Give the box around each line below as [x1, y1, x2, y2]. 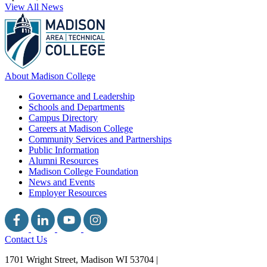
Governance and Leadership [29, 91, 135, 102]
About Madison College [5, 71, 95, 82]
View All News [5, 2, 63, 13]
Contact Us [5, 234, 47, 245]
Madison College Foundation [29, 166, 138, 177]
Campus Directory [29, 113, 98, 123]
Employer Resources [29, 188, 107, 198]
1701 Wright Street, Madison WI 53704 [5, 254, 156, 265]
